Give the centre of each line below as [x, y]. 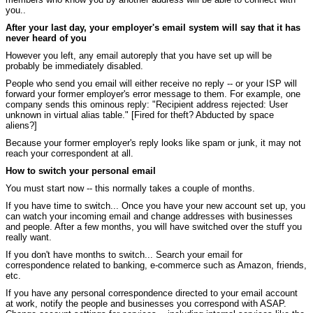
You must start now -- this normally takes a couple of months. [130, 188]
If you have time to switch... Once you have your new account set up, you [155, 205]
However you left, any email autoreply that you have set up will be [139, 55]
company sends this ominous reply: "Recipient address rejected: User [147, 104]
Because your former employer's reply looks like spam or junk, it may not [153, 143]
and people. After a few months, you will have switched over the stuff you [154, 226]
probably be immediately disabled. [74, 66]
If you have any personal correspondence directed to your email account [152, 293]
